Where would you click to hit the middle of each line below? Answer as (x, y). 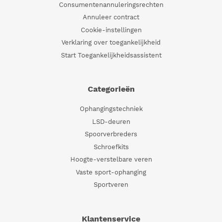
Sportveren (111, 185)
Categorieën (111, 89)
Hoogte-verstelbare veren (111, 160)
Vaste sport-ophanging (111, 172)
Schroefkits (111, 147)
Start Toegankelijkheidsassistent (111, 55)
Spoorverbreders (111, 134)
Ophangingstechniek (111, 109)
